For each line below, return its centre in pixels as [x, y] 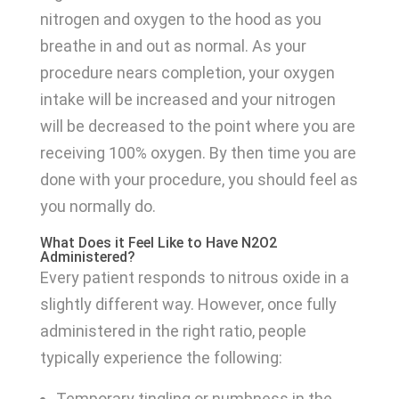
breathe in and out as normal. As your [173, 46]
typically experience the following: [161, 358]
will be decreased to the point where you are [197, 126]
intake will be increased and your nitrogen [187, 100]
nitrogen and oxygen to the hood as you [180, 20]
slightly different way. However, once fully [188, 305]
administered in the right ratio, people [173, 331]
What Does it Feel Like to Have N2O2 [158, 243]
